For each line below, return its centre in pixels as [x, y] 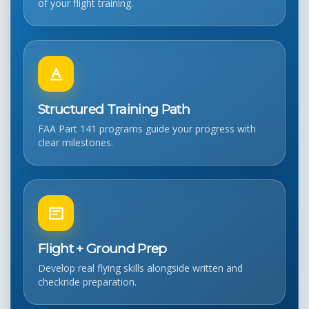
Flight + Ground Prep [102, 249]
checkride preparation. [87, 282]
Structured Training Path [114, 109]
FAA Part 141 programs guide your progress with [147, 129]
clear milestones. [76, 142]
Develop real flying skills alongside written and [140, 268]
